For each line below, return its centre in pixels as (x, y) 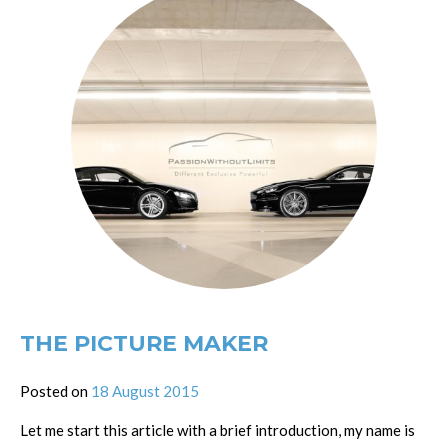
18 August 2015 (145, 391)
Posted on (55, 391)
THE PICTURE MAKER (144, 343)
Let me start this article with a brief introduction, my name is (217, 430)
